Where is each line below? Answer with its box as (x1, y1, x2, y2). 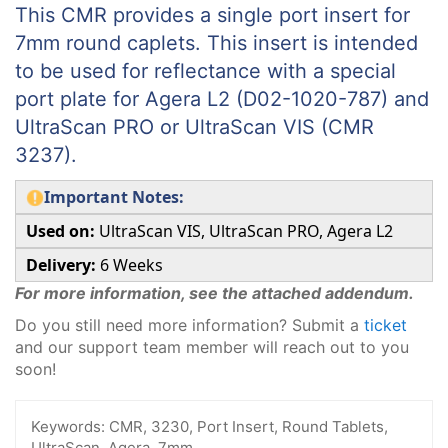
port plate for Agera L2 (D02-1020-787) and (15, 87, 429, 111)
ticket (364, 315, 407, 335)
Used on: (26, 219, 95, 242)
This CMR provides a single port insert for (15, 3, 410, 27)
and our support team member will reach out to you (15, 337, 409, 357)
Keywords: (31, 417, 105, 436)
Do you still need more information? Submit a (15, 315, 364, 335)
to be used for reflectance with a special (15, 59, 396, 83)
